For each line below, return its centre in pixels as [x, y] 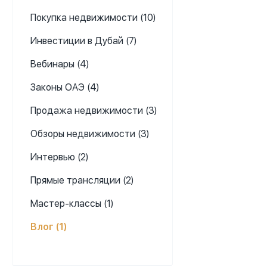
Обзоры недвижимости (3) [90, 134]
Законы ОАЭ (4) [65, 87]
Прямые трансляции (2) [82, 180]
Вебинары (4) [60, 64]
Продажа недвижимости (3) [94, 111]
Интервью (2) [59, 157]
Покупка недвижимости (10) [93, 18]
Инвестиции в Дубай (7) [83, 41]
